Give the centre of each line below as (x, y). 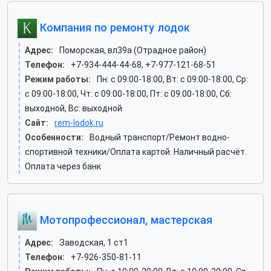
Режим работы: (58, 79)
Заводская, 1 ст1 (94, 243)
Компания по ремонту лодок (113, 27)
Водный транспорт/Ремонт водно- (160, 137)
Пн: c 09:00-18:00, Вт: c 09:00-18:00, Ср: (172, 79)
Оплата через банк (63, 166)
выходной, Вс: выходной (73, 108)
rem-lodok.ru (79, 123)
